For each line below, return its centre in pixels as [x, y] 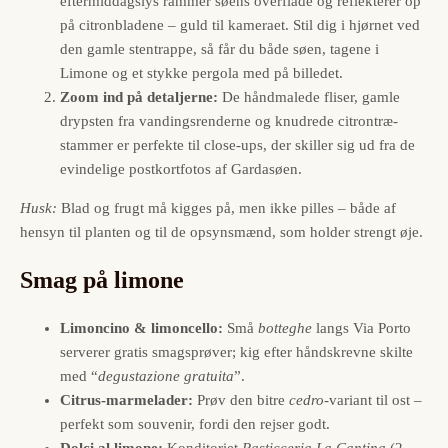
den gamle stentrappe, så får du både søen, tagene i [219, 48]
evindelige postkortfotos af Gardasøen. [181, 168]
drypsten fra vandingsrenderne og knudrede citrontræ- [229, 120]
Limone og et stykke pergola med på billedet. [201, 72]
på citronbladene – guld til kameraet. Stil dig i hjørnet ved [240, 24]
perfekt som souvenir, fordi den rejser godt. [195, 423]
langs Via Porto [361, 327]
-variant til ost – [373, 399]
